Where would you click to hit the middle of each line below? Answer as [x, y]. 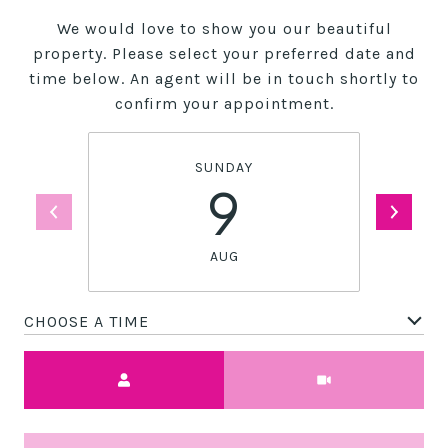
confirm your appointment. [224, 103]
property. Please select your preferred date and [224, 53]
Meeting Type [278, 363]
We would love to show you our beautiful [224, 28]
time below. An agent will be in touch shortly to [224, 78]
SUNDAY [224, 167]
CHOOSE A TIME [86, 321]
